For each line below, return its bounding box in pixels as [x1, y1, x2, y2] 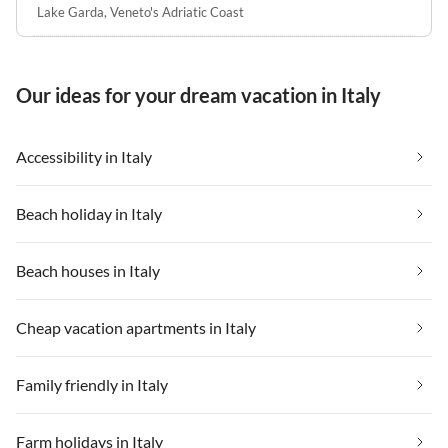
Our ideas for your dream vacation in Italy [16, 82, 381, 107]
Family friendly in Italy [16, 374, 168, 394]
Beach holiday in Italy [16, 203, 162, 223]
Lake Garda [37, 3, 104, 20]
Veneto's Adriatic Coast [110, 3, 244, 20]
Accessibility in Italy [16, 146, 152, 166]
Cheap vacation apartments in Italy [16, 317, 256, 337]
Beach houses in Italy [16, 260, 160, 280]
